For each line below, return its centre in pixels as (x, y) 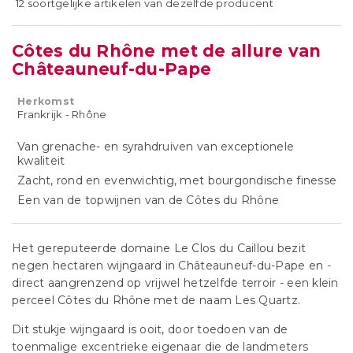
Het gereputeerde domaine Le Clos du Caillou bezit (159, 248)
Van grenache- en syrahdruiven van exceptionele (156, 147)
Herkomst (46, 101)
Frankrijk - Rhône (62, 114)
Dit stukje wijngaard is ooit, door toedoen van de (150, 329)
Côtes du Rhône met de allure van (167, 51)
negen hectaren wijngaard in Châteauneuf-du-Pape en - (171, 266)
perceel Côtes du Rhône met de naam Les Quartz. (156, 300)
